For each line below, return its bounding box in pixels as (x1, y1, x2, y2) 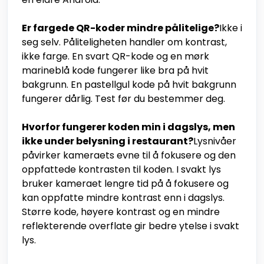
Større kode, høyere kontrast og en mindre (22, 205, 220, 219)
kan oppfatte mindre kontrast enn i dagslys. (22, 191, 225, 205)
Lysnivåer (193, 134, 236, 148)
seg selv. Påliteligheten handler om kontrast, (22, 35, 227, 49)
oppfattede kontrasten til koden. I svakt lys (22, 163, 221, 177)
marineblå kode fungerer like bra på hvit (22, 64, 209, 78)
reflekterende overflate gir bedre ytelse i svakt (22, 219, 239, 233)
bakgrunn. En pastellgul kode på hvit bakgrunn (22, 78, 236, 92)
